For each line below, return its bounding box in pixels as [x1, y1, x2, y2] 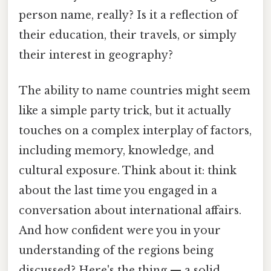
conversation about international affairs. [19, 204, 241, 218]
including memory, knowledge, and [19, 144, 214, 158]
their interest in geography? [19, 48, 173, 62]
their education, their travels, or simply [19, 28, 236, 42]
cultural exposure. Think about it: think [19, 164, 237, 178]
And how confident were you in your [19, 224, 221, 238]
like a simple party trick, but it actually [19, 104, 230, 118]
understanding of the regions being [19, 244, 214, 258]
